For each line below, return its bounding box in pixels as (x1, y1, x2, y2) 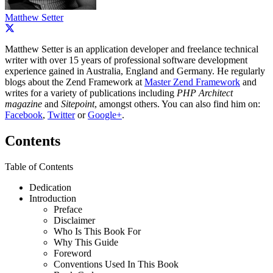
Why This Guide (54, 236, 118, 247)
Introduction (29, 193, 76, 204)
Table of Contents (5, 161, 73, 172)
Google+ (88, 109, 122, 120)
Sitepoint (61, 98, 94, 109)
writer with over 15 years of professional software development (5, 54, 247, 65)
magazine (5, 98, 42, 109)
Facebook (5, 109, 43, 120)
